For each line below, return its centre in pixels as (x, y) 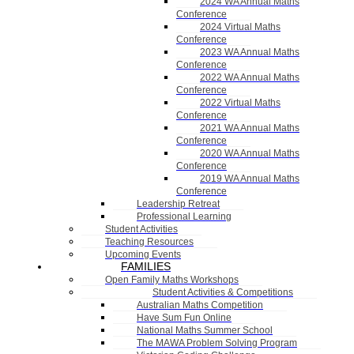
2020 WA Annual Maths (250, 153)
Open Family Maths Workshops (172, 280)
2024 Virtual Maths (240, 27)
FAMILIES (146, 266)
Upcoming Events (143, 254)
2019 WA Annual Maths (250, 179)
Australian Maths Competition (200, 305)
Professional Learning (184, 217)
